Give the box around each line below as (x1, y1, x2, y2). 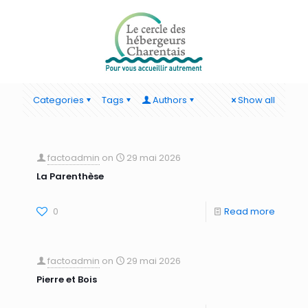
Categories (33, 93, 84, 107)
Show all (238, 93, 275, 107)
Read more (224, 205, 275, 218)
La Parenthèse (36, 170, 104, 183)
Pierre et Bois (36, 273, 97, 286)
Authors (153, 93, 187, 107)
